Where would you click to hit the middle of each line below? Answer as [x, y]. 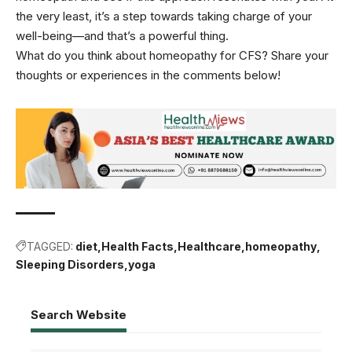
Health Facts [137, 246]
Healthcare [209, 246]
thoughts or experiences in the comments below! [148, 75]
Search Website [79, 314]
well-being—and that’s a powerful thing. [122, 35]
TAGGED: [50, 246]
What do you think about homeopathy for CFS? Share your [172, 55]
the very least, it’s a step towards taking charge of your [164, 16]
